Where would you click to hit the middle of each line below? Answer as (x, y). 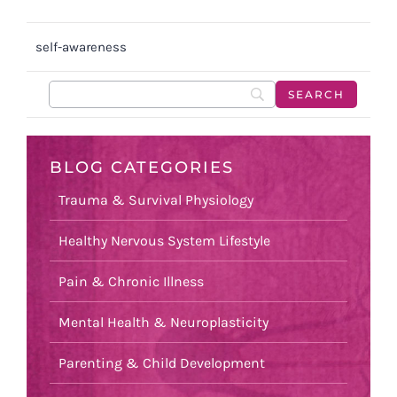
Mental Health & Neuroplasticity (163, 323)
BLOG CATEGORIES (142, 167)
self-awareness (81, 47)
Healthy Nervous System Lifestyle (164, 241)
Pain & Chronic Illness (131, 282)
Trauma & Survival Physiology (156, 200)
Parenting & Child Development (162, 363)
